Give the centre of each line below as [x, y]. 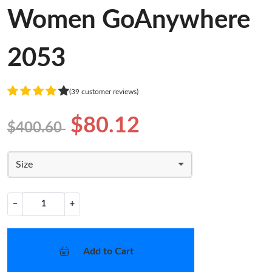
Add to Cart [108, 251]
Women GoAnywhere [129, 20]
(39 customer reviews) [104, 92]
